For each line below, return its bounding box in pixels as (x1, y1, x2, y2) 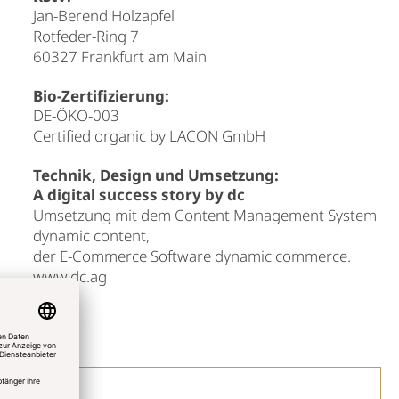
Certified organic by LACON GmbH (32, 126, 265, 146)
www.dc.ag (32, 266, 107, 287)
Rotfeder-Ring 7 (32, 26, 139, 46)
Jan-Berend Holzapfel (32, 5, 175, 26)
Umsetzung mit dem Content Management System (32, 205, 377, 225)
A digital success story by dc (32, 184, 245, 205)
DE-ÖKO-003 (32, 105, 119, 126)
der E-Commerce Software (32, 246, 215, 266)
